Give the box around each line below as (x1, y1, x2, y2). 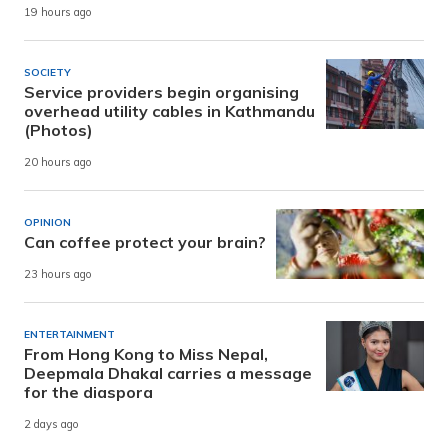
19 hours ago (24, 5, 92, 20)
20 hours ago (24, 155, 92, 170)
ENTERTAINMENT (24, 327, 115, 341)
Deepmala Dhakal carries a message (24, 362, 312, 383)
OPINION (24, 215, 71, 229)
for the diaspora (24, 381, 153, 402)
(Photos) (24, 119, 93, 140)
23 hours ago (24, 267, 92, 282)
